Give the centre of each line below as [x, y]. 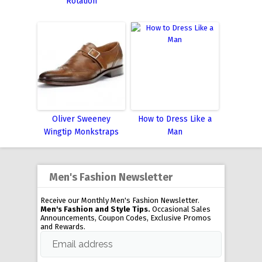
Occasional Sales [180, 209]
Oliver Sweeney [81, 119]
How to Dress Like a [175, 119]
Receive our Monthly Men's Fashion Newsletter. [120, 200]
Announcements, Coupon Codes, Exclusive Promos [126, 218]
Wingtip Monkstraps [81, 132]
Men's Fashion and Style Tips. [95, 209]
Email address [82, 244]
